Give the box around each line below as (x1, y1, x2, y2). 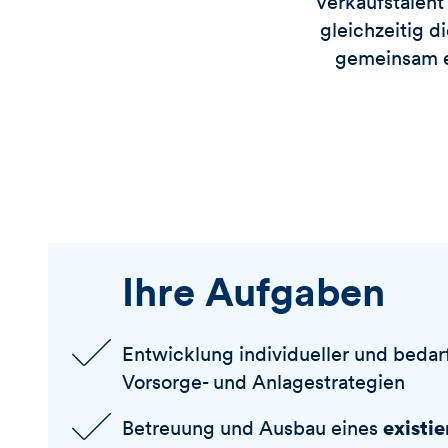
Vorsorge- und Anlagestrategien (122, 368, 405, 394)
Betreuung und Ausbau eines (122, 414, 383, 440)
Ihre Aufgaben (122, 265, 385, 317)
